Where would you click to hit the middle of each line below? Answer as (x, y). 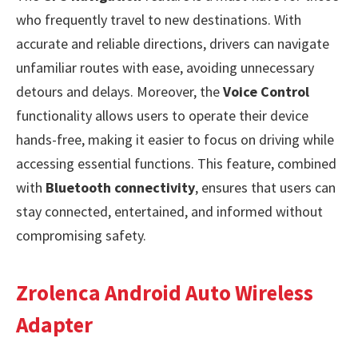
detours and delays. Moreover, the (119, 91)
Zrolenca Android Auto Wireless (165, 293)
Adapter (54, 325)
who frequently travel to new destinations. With (159, 19)
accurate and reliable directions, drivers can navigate (173, 43)
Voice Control (266, 91)
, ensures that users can (265, 187)
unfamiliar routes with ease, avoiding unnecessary (165, 67)
